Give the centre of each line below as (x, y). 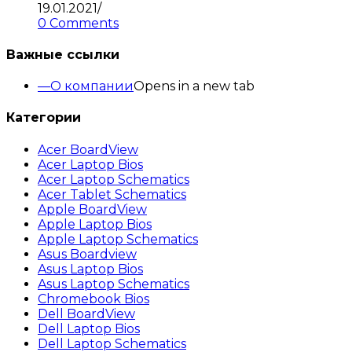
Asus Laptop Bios (90, 269)
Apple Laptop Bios (95, 224)
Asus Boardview (87, 254)
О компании (92, 86)
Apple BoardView (92, 209)
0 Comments (78, 23)
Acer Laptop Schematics (114, 179)
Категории (44, 118)
